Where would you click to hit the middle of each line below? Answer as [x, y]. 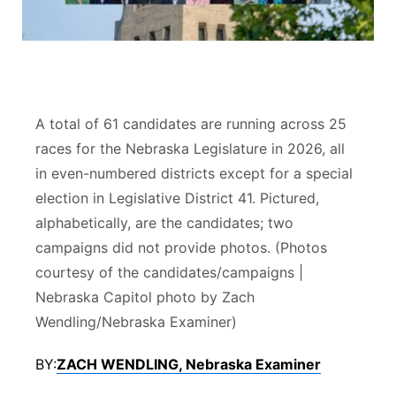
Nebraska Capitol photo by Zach [145, 297]
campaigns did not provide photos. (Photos [181, 247]
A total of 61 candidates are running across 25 [191, 124]
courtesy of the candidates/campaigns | [169, 272]
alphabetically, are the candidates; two [164, 223]
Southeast [90, 67]
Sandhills [87, 21]
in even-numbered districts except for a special [194, 173]
